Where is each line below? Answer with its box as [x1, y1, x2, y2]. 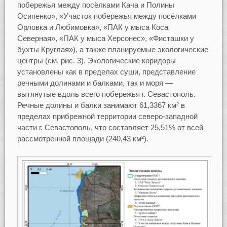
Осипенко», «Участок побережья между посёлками [17, 12, 196, 21]
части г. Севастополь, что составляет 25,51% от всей [17, 123, 203, 132]
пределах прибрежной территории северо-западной [17, 112, 198, 121]
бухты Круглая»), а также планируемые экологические [17, 45, 208, 54]
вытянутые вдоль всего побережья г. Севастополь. [17, 90, 196, 99]
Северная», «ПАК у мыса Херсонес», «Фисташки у [17, 34, 194, 43]
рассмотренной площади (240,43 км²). [17, 134, 148, 143]
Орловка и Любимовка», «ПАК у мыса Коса [17, 23, 168, 32]
